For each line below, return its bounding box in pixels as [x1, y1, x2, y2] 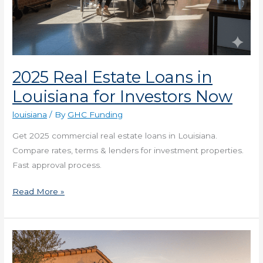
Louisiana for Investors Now [12, 86, 233, 106]
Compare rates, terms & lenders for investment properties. [12, 145, 244, 155]
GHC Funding [68, 110, 123, 120]
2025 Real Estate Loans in [12, 67, 213, 87]
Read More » [12, 187, 65, 197]
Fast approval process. [12, 160, 102, 170]
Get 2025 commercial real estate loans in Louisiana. [12, 130, 218, 140]
